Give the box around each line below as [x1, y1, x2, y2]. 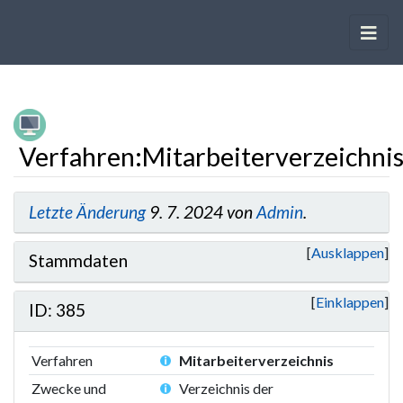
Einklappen [316, 292, 384, 310]
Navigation [94, 192, 163, 210]
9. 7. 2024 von [146, 201, 256, 222]
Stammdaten [29, 250, 128, 272]
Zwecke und [31, 379, 107, 397]
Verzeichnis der [179, 379, 274, 397]
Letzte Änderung [29, 201, 146, 222]
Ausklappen [311, 243, 384, 261]
